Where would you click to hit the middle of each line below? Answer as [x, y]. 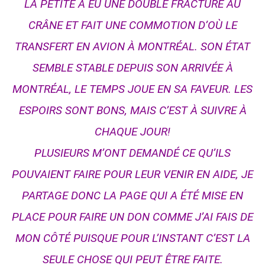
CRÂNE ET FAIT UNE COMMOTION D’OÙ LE [132, 25]
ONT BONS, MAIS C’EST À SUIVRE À [159, 110]
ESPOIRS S [45, 110]
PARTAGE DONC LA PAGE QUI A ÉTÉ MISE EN [132, 195]
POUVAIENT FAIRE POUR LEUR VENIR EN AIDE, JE [132, 174]
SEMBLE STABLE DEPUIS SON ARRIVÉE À [132, 68]
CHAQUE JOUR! [132, 132]
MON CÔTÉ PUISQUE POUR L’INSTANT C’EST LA [132, 238]
